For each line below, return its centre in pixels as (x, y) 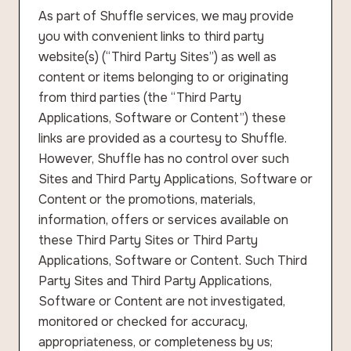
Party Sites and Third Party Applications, (155, 281)
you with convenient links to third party (151, 36)
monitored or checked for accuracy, (143, 322)
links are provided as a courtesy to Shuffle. (163, 138)
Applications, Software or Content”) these (162, 118)
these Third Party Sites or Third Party (148, 240)
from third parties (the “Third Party (140, 98)
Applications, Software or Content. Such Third (173, 261)
